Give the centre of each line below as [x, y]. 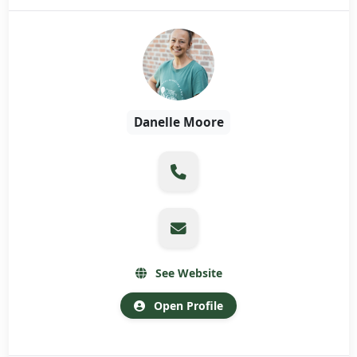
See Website [187, 273]
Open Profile [187, 305]
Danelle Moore [178, 123]
